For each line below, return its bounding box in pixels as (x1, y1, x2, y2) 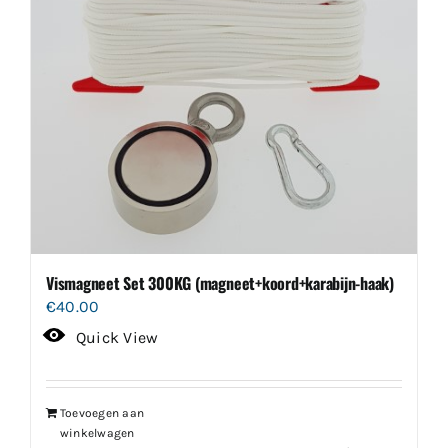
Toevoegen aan (60, 405, 145, 420)
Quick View (76, 327, 159, 347)
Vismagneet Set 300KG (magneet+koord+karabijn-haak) (46, 270, 394, 295)
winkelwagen (60, 425, 135, 440)
